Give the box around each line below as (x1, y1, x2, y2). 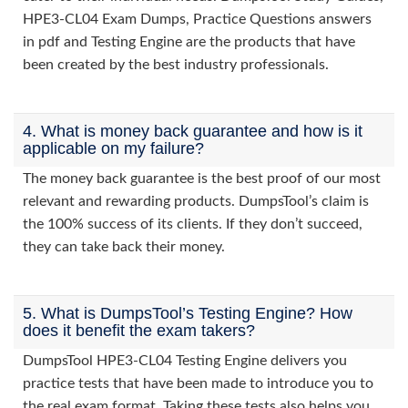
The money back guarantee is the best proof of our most (23, 171, 381, 186)
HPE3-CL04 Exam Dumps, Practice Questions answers (23, 12, 372, 26)
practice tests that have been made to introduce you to (23, 376, 373, 391)
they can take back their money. (23, 240, 225, 254)
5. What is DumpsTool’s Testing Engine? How (23, 304, 352, 322)
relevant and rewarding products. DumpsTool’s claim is (23, 194, 369, 209)
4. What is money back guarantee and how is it (23, 122, 362, 140)
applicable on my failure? (23, 139, 204, 158)
